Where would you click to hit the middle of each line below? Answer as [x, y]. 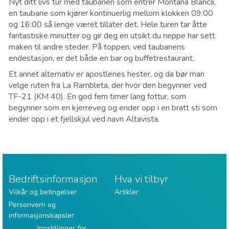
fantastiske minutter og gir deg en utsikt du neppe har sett [112, 36]
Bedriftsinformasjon [53, 179]
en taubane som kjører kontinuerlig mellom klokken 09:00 [111, 13]
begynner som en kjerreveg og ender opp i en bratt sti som [113, 108]
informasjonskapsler [41, 215]
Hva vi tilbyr [141, 179]
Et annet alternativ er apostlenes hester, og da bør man [107, 74]
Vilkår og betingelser [43, 192]
